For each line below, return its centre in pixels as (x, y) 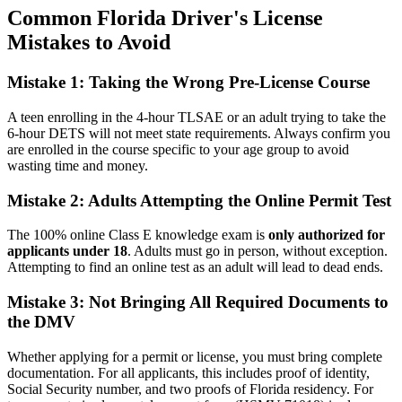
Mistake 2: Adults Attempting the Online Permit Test (199, 200)
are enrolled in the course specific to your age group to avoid (178, 149)
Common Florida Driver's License (165, 18)
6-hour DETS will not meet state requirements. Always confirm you (199, 133)
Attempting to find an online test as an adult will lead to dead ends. (195, 267)
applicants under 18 (67, 251)
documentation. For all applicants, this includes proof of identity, (188, 372)
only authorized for (327, 235)
